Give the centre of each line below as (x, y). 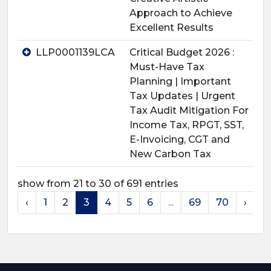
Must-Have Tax (167, 67)
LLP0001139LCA (75, 52)
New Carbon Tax (170, 154)
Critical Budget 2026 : (182, 52)
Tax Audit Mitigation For (189, 110)
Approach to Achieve (181, 13)
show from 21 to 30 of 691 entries (98, 184)
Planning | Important (180, 81)
